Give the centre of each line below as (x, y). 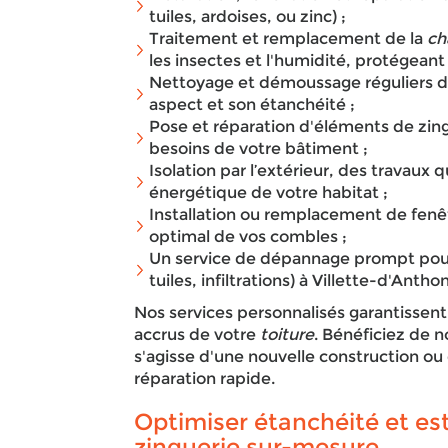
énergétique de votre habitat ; (269, 192)
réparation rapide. (205, 378)
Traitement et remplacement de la (288, 38)
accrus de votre (197, 334)
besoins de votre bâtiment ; (259, 148)
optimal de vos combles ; (248, 236)
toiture (287, 334)
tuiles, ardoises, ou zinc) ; (248, 16)
